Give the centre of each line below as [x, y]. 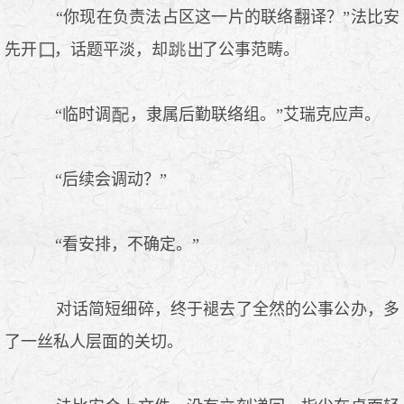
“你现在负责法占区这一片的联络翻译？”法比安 [218, 17]
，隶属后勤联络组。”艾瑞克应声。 [255, 114]
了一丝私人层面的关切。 [94, 341]
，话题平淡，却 [111, 49]
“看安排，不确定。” [118, 244]
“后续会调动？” [102, 179]
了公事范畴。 [250, 49]
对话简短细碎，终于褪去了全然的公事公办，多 [218, 309]
